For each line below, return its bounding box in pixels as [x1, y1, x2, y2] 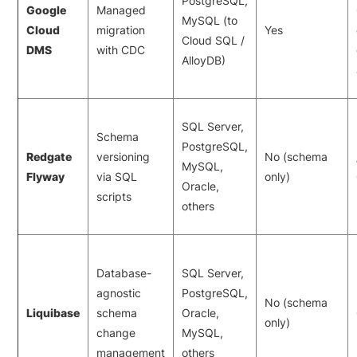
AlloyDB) [182, 53, 226, 67]
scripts [96, 189, 132, 203]
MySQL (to [182, 13, 238, 27]
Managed [96, 2, 147, 17]
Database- [96, 265, 152, 280]
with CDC [96, 42, 146, 57]
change [96, 325, 136, 339]
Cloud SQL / [182, 33, 245, 47]
